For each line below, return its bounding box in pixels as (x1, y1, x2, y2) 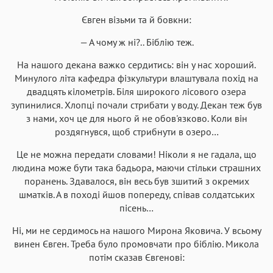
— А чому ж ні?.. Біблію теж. (79, 35, 194, 48)
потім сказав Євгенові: (88, 250, 185, 263)
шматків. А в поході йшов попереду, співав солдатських (18, 188, 255, 200)
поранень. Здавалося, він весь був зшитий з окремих (24, 174, 249, 187)
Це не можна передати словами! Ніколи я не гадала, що (16, 147, 257, 160)
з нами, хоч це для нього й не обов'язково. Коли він (26, 112, 247, 124)
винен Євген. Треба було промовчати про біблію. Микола (14, 237, 259, 250)
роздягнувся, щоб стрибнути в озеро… (54, 125, 219, 138)
